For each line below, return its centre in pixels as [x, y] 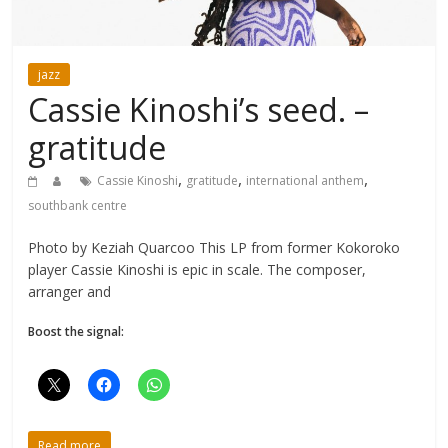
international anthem [305, 180]
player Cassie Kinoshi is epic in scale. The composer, [197, 269]
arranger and [70, 291]
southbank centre [78, 205]
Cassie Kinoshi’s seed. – [199, 109]
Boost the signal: [76, 331]
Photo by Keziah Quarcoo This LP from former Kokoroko [214, 247]
